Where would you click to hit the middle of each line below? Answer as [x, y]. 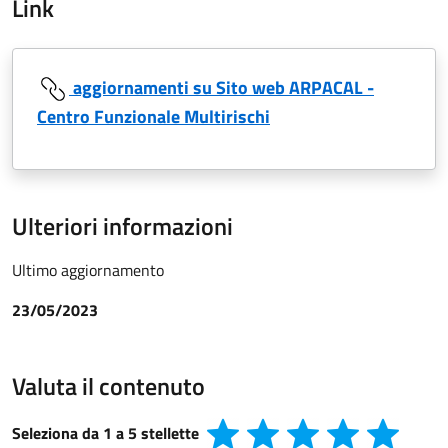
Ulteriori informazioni [122, 226]
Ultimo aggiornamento [88, 270]
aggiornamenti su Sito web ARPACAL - [223, 87]
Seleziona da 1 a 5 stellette [105, 433]
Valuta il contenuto [108, 386]
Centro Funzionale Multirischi [153, 117]
